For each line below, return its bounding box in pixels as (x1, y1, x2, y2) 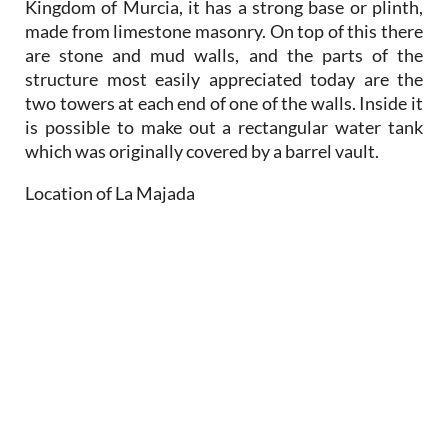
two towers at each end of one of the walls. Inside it (25, 91, 423, 114)
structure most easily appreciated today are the (25, 67, 423, 90)
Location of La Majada (25, 181, 195, 204)
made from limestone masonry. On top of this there (25, 19, 423, 42)
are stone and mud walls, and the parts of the (25, 43, 423, 66)
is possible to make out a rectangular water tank (25, 115, 423, 138)
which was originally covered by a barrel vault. (25, 139, 379, 162)
